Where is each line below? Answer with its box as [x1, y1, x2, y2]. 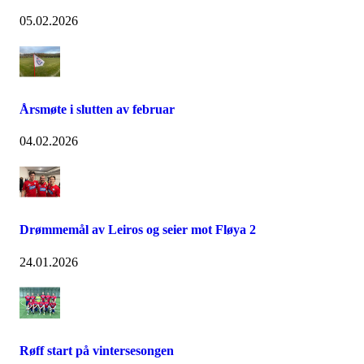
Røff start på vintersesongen [19, 344, 174, 357]
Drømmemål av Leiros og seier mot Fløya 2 [19, 223, 256, 237]
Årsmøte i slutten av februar [19, 102, 175, 116]
